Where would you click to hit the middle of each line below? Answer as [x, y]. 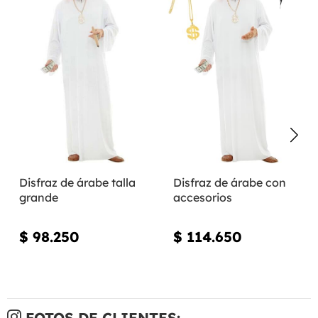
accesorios [202, 197]
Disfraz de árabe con [229, 182]
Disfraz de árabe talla [77, 182]
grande [39, 197]
